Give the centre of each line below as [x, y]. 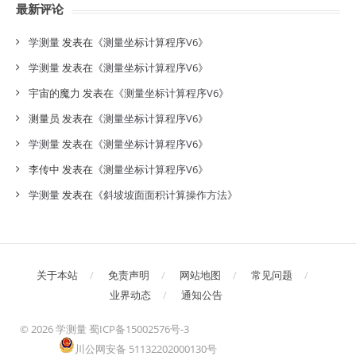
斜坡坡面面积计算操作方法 [165, 195]
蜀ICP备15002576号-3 [139, 329]
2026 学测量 [60, 329]
